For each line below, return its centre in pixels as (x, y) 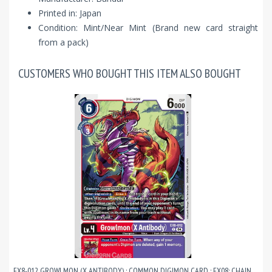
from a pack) (63, 42)
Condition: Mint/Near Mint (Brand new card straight (148, 28)
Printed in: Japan (70, 13)
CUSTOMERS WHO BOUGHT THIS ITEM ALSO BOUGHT (130, 74)
